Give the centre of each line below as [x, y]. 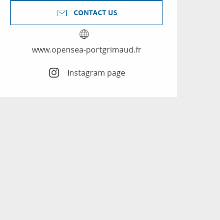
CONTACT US [95, 13]
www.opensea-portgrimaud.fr [86, 50]
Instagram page [96, 72]
